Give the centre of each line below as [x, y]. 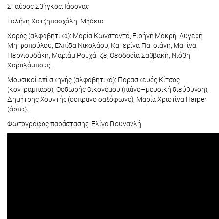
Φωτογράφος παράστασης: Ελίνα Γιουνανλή [74, 124]
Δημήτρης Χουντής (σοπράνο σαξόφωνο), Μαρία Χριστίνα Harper [107, 99]
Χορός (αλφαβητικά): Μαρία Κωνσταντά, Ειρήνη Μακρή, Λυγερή [105, 36]
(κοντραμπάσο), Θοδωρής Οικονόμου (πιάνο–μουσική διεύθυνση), [108, 89]
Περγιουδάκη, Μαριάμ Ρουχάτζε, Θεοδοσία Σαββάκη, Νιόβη [99, 55]
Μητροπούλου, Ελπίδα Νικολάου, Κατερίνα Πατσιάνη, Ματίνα [102, 45]
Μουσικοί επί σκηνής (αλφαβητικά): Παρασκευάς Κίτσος [94, 80]
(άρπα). [18, 109]
